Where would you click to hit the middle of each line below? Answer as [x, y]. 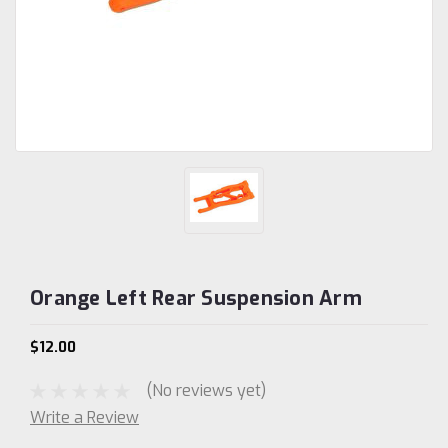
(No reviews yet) [205, 391]
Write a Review [84, 417]
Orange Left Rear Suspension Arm [196, 298]
